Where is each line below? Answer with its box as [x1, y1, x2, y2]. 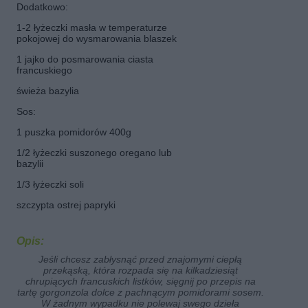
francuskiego [16, 65, 72, 76]
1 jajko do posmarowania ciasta [16, 54, 153, 65]
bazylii [16, 158, 43, 169]
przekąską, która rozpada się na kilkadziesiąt [43, 265, 238, 276]
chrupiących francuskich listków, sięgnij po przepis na [25, 276, 256, 287]
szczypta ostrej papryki [16, 199, 115, 210]
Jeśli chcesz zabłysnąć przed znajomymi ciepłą [38, 254, 242, 265]
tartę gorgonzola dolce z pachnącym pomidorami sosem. [16, 287, 264, 298]
